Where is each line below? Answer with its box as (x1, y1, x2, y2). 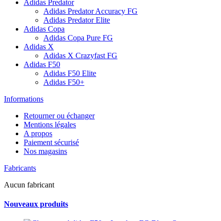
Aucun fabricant (4, 180, 54, 189)
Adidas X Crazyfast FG (43, 51, 117, 60)
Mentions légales (24, 120, 76, 129)
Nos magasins (24, 147, 67, 155)
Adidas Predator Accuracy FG (43, 6, 138, 15)
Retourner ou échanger (24, 111, 95, 120)
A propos (24, 129, 52, 138)
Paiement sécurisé (24, 138, 79, 147)
